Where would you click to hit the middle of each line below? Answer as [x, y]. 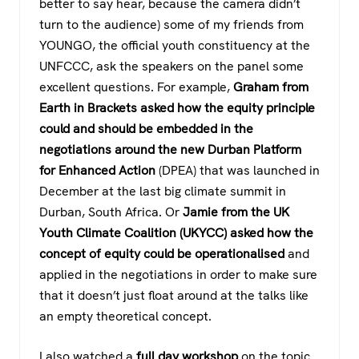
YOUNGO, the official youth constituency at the [175, 46]
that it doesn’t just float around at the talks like [174, 296]
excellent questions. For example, [136, 87]
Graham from [271, 87]
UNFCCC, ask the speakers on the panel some [171, 67]
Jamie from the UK [236, 212]
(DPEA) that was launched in [238, 171]
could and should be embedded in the [146, 129]
